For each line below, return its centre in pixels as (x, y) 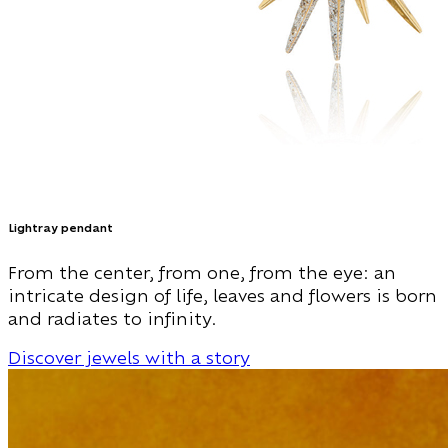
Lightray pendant (60, 227)
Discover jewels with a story (129, 357)
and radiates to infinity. (112, 318)
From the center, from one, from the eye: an (202, 272)
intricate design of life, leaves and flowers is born (222, 295)
